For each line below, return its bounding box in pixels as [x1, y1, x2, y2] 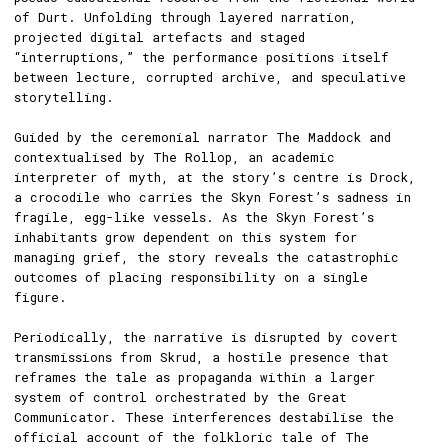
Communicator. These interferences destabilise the [14, 409, 394, 425]
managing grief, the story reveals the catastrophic [14, 249, 399, 265]
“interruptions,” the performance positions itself [14, 49, 389, 65]
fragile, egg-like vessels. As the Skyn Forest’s [14, 209, 374, 225]
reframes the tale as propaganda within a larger [14, 369, 375, 385]
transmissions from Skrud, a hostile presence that [14, 349, 389, 365]
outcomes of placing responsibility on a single [14, 269, 368, 285]
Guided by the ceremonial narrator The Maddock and [14, 129, 391, 145]
